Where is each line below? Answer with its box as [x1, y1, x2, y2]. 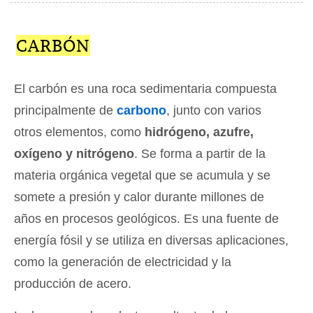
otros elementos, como [14, 125, 145, 140]
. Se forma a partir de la [134, 147, 265, 161]
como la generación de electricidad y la [14, 255, 231, 270]
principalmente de [14, 103, 117, 118]
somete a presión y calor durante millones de [14, 190, 264, 205]
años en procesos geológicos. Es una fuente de [14, 212, 279, 226]
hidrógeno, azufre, [145, 125, 254, 140]
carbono [117, 103, 166, 118]
